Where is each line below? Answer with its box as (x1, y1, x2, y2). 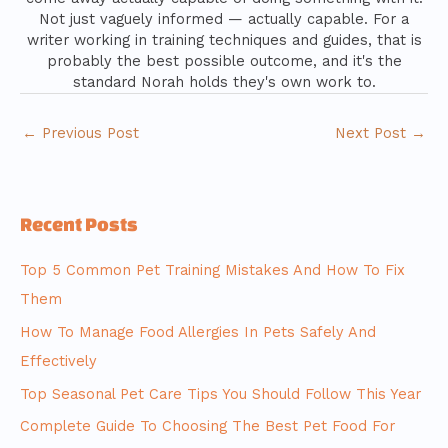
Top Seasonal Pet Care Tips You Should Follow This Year (20, 384, 421, 403)
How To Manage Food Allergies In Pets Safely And (20, 323, 376, 342)
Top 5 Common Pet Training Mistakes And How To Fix (20, 261, 405, 280)
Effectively (20, 352, 97, 371)
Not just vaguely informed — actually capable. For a (39, 10, 409, 29)
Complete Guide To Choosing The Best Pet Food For (20, 417, 395, 436)
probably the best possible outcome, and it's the (46, 52, 402, 71)
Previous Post (37, 123, 139, 142)
